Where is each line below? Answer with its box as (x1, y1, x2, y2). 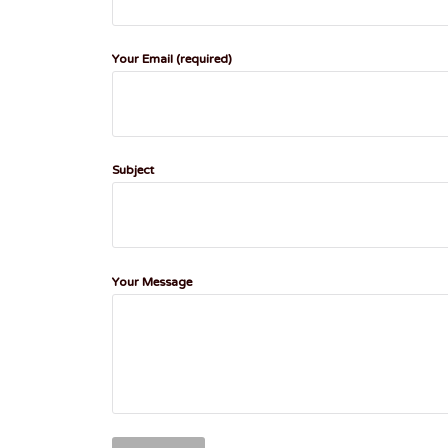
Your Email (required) (112, 44, 232, 77)
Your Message (112, 266, 192, 299)
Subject (112, 155, 154, 188)
